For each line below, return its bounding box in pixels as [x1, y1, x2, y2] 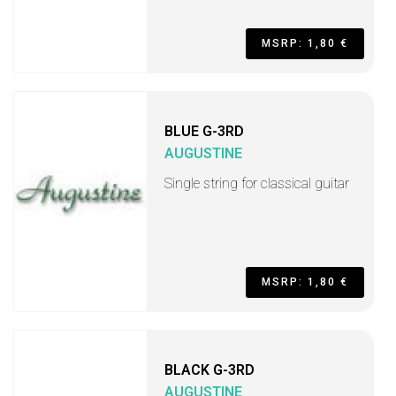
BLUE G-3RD [164, 123, 244, 140]
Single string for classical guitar [164, 175, 349, 192]
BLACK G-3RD [164, 362, 255, 378]
